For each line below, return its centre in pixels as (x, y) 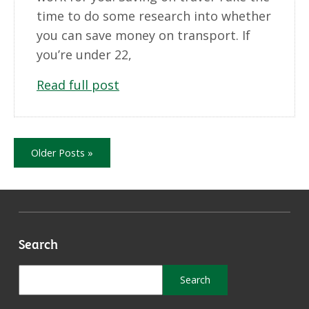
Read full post (78, 85)
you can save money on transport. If (143, 36)
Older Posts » (62, 152)
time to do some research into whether (154, 16)
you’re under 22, (84, 55)
